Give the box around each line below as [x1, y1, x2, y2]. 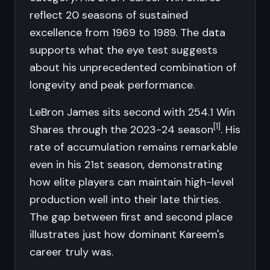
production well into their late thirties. [30, 192, 221, 207]
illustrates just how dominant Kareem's [30, 227, 224, 242]
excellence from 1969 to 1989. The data [30, 25, 225, 40]
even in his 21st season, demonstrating [30, 157, 223, 172]
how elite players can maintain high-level [30, 175, 234, 189]
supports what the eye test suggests [30, 43, 218, 57]
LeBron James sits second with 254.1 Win [30, 105, 235, 119]
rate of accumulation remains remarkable [30, 140, 237, 154]
